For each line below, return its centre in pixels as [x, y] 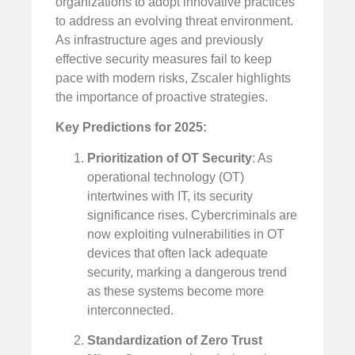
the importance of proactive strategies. [162, 97]
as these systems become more [176, 291]
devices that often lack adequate [177, 253]
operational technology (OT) [166, 177]
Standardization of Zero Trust [175, 340]
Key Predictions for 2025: [131, 128]
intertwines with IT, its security [170, 196]
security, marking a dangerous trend [187, 272]
